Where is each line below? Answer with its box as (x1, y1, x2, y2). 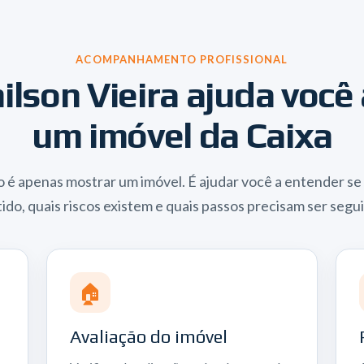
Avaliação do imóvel (69, 326, 227, 347)
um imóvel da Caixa (31, 115, 333, 156)
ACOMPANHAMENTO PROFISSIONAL (76, 53, 288, 66)
